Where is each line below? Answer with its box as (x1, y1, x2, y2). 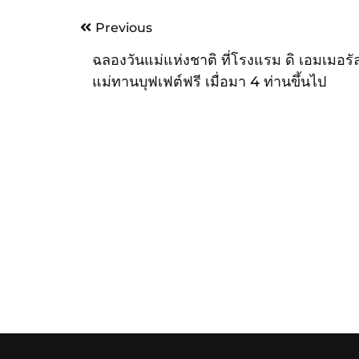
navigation (79, 38, 149, 54)
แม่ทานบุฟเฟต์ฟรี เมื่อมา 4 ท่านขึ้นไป (91, 73, 326, 91)
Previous (95, 20, 152, 36)
